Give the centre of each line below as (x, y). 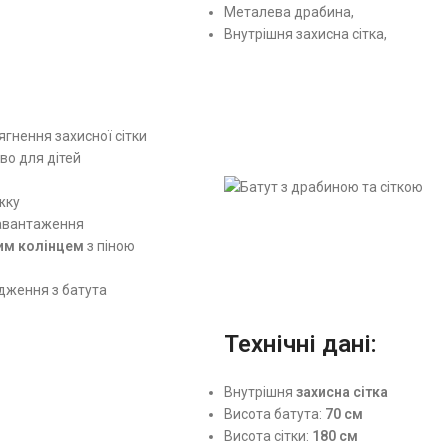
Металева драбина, (289, 12)
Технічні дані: (300, 343)
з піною (109, 245)
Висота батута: (274, 413)
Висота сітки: (268, 435)
